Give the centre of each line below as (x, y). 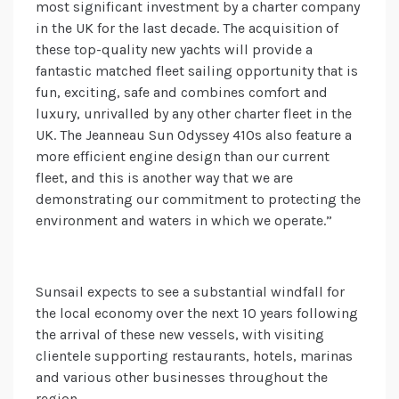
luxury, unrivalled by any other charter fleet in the (194, 114)
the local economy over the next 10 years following (197, 313)
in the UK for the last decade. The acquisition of (187, 28)
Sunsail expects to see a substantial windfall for (190, 292)
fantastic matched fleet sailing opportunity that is (197, 71)
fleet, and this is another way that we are (164, 178)
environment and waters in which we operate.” (184, 221)
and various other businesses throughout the (182, 378)
